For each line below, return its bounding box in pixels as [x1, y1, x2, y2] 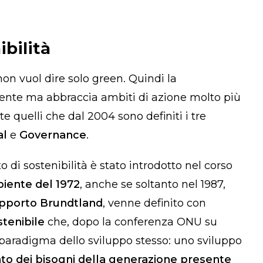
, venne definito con [103, 196, 206, 210]
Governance [19, 128, 86, 141]
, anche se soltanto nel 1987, [80, 177, 225, 191]
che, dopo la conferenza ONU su [45, 215, 217, 228]
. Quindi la [123, 72, 177, 85]
